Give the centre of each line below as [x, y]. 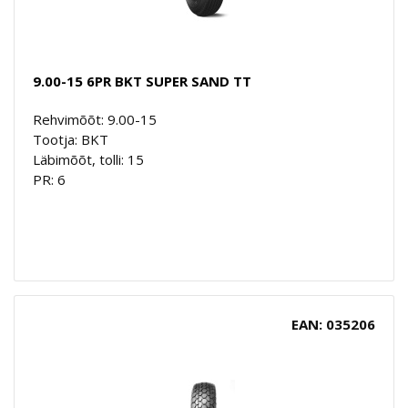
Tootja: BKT [71, 139]
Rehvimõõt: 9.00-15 [95, 119]
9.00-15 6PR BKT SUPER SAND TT [142, 81]
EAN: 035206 [333, 324]
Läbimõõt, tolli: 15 [88, 159]
